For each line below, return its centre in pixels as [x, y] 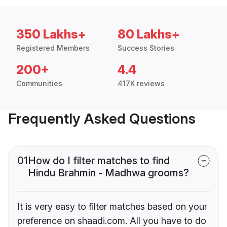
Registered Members [53, 48]
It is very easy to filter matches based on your [112, 207]
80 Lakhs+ [149, 34]
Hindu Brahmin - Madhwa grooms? [108, 173]
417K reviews [141, 84]
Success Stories [146, 48]
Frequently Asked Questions [102, 119]
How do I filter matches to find [99, 161]
